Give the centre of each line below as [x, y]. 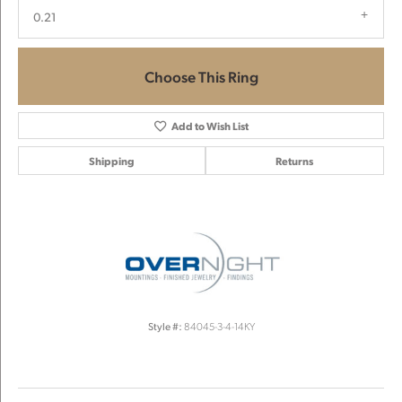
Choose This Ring [201, 77]
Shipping [111, 161]
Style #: [165, 327]
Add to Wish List [210, 126]
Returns [295, 161]
